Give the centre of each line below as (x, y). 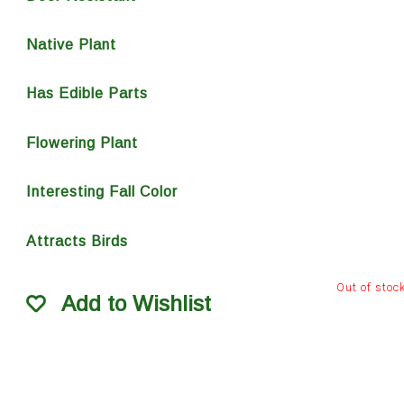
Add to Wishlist (136, 304)
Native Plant (71, 44)
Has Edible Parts (87, 94)
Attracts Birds (77, 241)
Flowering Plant (82, 142)
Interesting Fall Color (101, 192)
